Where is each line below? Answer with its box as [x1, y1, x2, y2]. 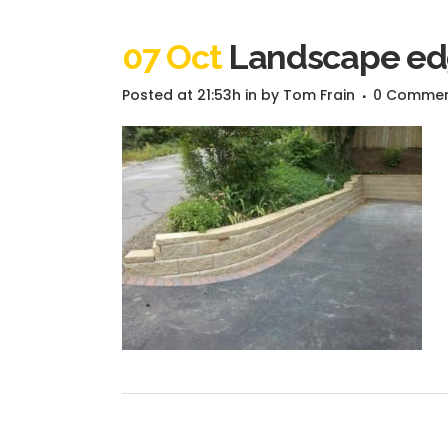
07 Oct [122, 37, 222, 77]
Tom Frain [283, 85, 355, 105]
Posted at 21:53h [122, 85, 241, 105]
